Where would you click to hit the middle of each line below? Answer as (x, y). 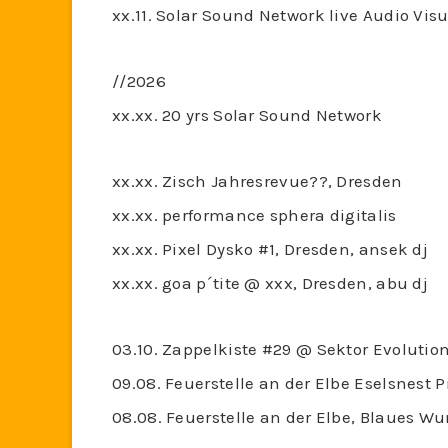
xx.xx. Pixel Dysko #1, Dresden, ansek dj (270, 249)
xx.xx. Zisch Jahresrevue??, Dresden (257, 181)
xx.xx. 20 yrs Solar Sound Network (247, 115)
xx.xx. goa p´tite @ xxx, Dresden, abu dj (270, 283)
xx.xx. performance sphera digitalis (254, 215)
